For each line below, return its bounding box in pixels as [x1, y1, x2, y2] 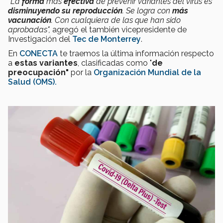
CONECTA [19, 48, 58, 58]
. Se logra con [122, 5, 172, 15]
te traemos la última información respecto [58, 48, 214, 58]
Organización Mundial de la [94, 67, 201, 77]
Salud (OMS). [8, 77, 57, 87]
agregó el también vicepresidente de [52, 24, 187, 34]
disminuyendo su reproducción [8, 5, 122, 15]
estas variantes [14, 58, 78, 68]
